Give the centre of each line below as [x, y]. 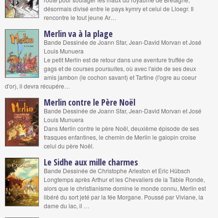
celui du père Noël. [69, 146]
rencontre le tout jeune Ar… [80, 17]
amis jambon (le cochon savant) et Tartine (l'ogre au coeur [120, 77]
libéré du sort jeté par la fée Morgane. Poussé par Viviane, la [124, 197]
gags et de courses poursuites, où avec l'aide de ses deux [120, 68]
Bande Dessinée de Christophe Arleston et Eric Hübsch [117, 171]
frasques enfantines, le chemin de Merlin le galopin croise [120, 137]
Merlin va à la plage [78, 34]
